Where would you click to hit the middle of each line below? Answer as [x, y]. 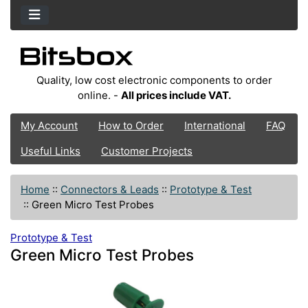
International [215, 126]
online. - [99, 95]
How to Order [131, 126]
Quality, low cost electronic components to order [154, 80]
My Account [49, 126]
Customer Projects [147, 151]
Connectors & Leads [110, 189]
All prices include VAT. [176, 95]
